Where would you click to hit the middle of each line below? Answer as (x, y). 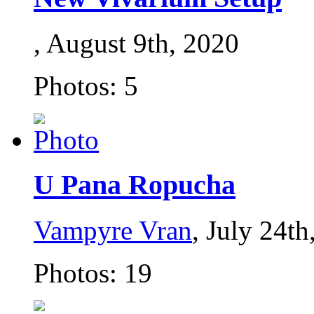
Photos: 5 (86, 86)
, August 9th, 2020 (136, 43)
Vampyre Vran (113, 231)
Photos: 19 (93, 273)
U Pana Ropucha (135, 185)
